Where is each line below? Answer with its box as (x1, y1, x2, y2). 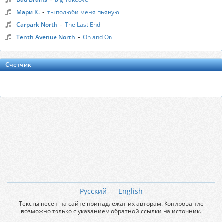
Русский (79, 186, 107, 196)
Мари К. (16, 8, 40, 16)
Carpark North (16, 20, 57, 29)
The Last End (65, 20, 100, 29)
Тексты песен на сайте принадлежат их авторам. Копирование (18, 199, 204, 208)
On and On (83, 33, 112, 41)
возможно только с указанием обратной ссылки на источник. (21, 207, 201, 215)
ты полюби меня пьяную (47, 8, 119, 16)
